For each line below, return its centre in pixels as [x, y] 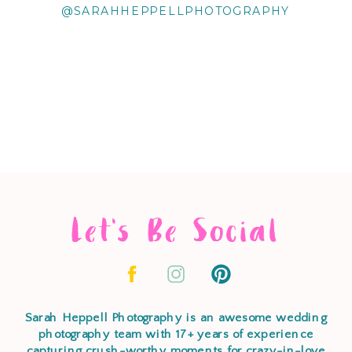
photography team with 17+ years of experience [176, 335]
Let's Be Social [176, 231]
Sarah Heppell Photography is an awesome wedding [176, 318]
